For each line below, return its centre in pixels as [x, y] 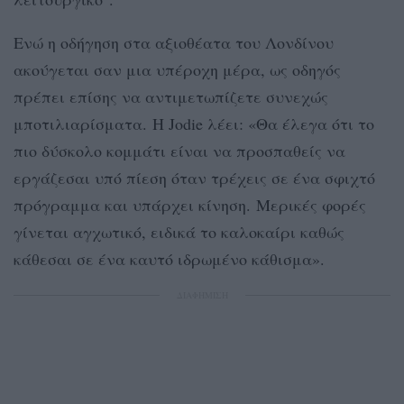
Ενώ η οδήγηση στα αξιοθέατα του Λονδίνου [174, 42]
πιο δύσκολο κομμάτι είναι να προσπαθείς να [179, 150]
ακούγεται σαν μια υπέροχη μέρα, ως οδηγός [177, 69]
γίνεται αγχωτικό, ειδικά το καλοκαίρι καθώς [179, 231]
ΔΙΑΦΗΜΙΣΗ [202, 294]
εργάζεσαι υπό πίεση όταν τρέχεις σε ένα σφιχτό [194, 177]
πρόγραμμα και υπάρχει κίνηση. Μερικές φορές [190, 204]
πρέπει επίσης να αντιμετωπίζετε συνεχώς [171, 96]
